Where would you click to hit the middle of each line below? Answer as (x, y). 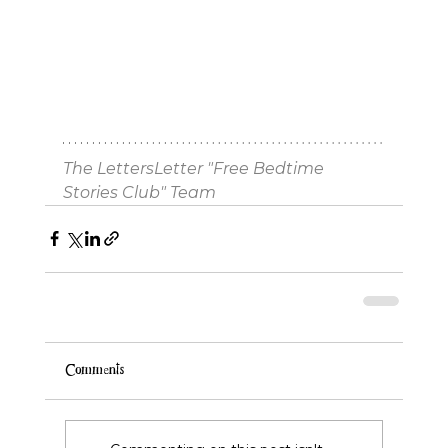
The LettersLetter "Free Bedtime (195, 168)
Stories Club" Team (139, 192)
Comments (94, 370)
